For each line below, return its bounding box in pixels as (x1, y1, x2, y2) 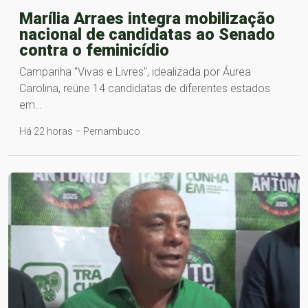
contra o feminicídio (19, 40, 169, 60)
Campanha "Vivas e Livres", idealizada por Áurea (19, 65, 251, 78)
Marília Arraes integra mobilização (19, 8, 275, 28)
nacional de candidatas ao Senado (19, 24, 275, 44)
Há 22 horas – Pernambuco (19, 125, 140, 137)
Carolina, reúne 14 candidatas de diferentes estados (19, 81, 270, 95)
